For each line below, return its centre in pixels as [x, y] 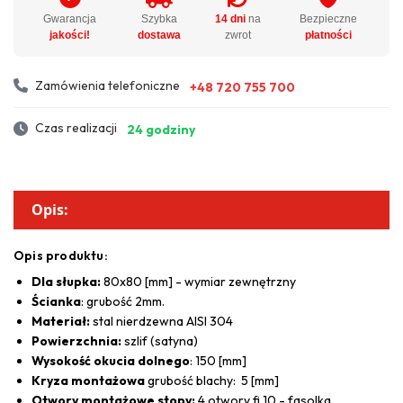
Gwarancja [70, 18]
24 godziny [161, 129]
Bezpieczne [328, 18]
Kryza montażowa [88, 380]
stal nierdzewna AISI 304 [161, 321]
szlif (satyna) [160, 340]
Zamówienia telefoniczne [107, 85]
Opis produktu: [61, 255]
